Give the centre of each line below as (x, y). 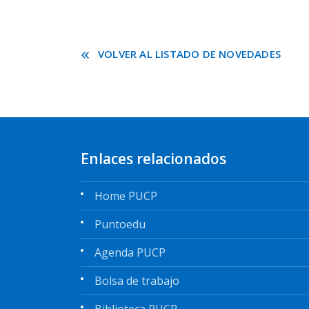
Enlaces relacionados (153, 159)
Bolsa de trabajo (137, 281)
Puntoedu (120, 224)
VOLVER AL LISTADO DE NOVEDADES (189, 54)
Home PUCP (126, 196)
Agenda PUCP (130, 252)
